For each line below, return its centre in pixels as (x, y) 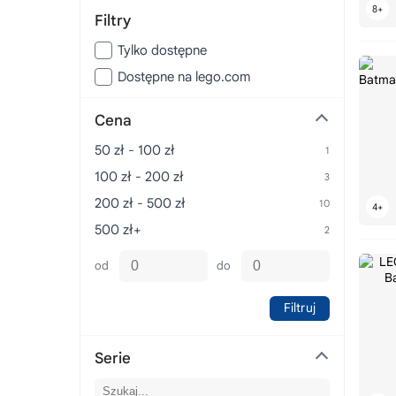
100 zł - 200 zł (139, 176)
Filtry (113, 20)
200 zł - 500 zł (140, 203)
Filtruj (299, 308)
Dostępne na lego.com (184, 76)
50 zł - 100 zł (135, 150)
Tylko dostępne (162, 50)
